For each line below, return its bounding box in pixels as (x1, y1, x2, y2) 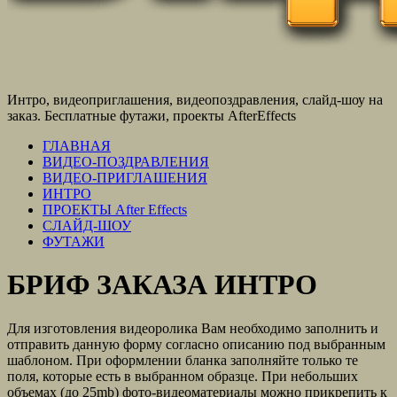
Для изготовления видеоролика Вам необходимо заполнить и (7, 320, 378, 336)
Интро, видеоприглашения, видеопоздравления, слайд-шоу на (7, 92, 383, 107)
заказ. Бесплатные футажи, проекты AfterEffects (7, 108, 296, 123)
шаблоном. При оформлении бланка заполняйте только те (7, 352, 358, 368)
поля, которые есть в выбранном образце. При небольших (7, 368, 358, 384)
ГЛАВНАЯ (43, 138, 111, 153)
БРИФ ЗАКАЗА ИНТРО (7, 269, 317, 301)
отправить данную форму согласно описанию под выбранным (7, 336, 385, 352)
